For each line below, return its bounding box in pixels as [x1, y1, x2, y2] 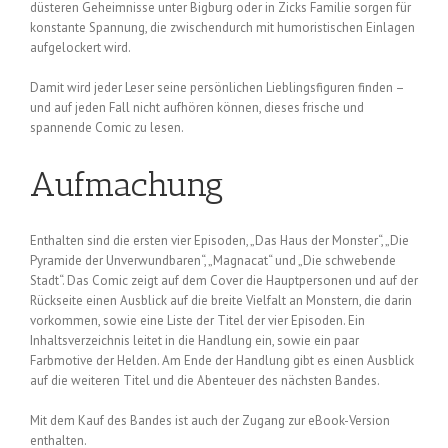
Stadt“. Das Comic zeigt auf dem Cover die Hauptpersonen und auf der [30, 272, 418, 290]
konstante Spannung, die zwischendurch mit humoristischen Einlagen [30, 18, 415, 36]
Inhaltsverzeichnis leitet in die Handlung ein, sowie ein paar [30, 332, 359, 350]
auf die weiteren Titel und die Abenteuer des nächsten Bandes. [30, 372, 380, 390]
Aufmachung [30, 163, 224, 205]
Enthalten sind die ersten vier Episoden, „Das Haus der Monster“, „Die [30, 232, 409, 250]
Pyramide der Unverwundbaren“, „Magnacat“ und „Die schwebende [30, 252, 396, 270]
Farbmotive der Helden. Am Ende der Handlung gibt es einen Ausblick [30, 352, 414, 370]
